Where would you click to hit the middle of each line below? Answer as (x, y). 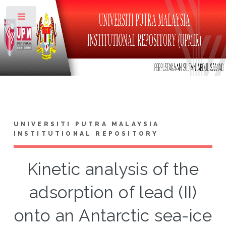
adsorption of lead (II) (113, 192)
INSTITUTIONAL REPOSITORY (86, 133)
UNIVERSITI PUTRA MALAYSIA (87, 124)
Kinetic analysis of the (113, 169)
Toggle (54, 19)
